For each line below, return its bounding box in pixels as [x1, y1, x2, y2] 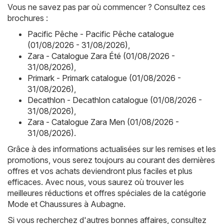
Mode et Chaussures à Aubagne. [7, 199, 125, 209]
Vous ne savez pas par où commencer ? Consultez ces [7, 2, 205, 12]
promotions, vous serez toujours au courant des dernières [7, 155, 215, 165]
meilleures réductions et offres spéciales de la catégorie [7, 188, 206, 198]
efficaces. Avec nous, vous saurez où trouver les [7, 177, 184, 187]
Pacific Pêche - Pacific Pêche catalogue [27, 29, 174, 39]
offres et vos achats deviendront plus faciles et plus [7, 166, 192, 176]
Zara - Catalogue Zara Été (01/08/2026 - [27, 51, 175, 61]
